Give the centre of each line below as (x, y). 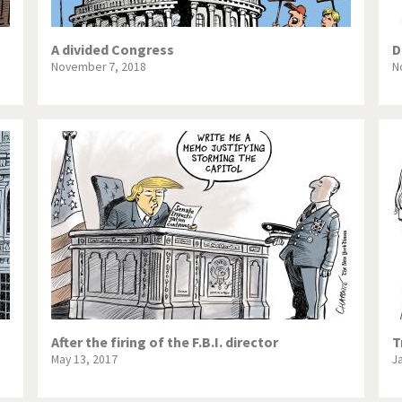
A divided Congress (112, 50)
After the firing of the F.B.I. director (164, 342)
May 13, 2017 (84, 360)
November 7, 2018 (98, 67)
